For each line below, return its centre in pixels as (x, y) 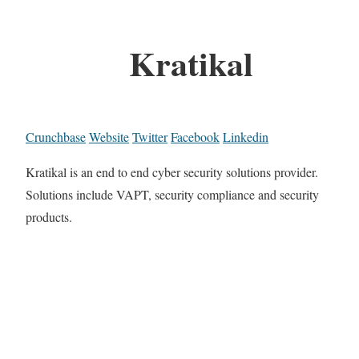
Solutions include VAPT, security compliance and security (172, 195)
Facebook (195, 137)
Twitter (150, 137)
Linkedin (246, 137)
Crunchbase (56, 137)
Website (109, 137)
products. (49, 217)
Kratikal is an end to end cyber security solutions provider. (172, 172)
